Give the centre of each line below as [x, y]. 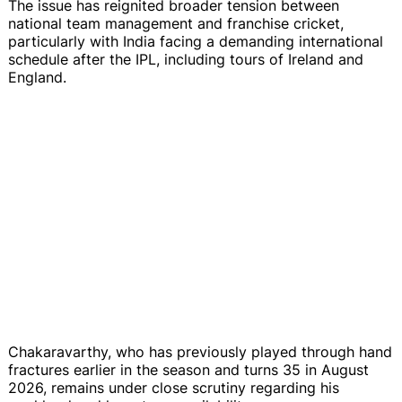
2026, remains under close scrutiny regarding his [174, 387]
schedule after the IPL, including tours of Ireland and [186, 59]
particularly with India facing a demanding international [196, 41]
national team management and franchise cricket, [176, 23]
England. [37, 77]
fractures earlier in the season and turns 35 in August [188, 369]
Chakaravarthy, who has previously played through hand [200, 351]
